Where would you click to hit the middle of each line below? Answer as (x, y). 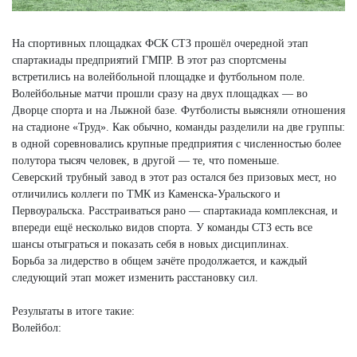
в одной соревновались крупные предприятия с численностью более (177, 144)
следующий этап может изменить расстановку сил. (135, 278)
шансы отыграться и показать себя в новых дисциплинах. (151, 245)
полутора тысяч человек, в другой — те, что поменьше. (146, 161)
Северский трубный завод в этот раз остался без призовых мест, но (174, 178)
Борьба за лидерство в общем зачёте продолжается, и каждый (160, 261)
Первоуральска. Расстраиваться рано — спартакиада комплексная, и (175, 211)
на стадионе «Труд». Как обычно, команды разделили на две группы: (178, 127)
